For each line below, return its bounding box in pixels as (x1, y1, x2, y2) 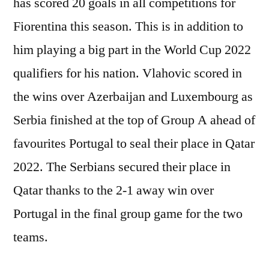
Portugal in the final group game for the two (13, 205, 243, 223)
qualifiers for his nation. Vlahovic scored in (13, 65, 242, 82)
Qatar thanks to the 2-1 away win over (13, 182, 214, 199)
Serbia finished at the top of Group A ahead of (13, 112, 255, 129)
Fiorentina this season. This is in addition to (13, 18, 243, 35)
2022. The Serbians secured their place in (13, 159, 231, 176)
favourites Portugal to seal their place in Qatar (13, 135, 255, 153)
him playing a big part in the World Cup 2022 (13, 41, 251, 59)
